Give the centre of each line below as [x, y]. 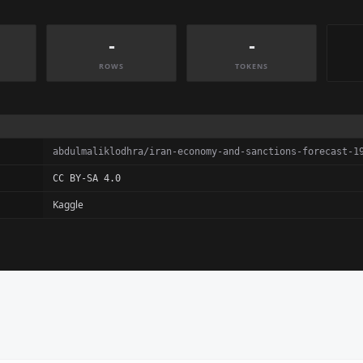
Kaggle [68, 205]
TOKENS [252, 66]
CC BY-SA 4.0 [87, 178]
